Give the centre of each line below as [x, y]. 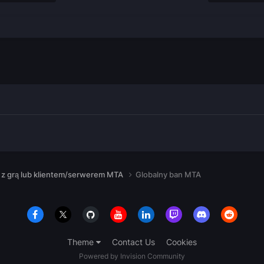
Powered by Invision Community [132, 256]
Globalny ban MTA [168, 174]
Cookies [181, 242]
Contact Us [133, 242]
